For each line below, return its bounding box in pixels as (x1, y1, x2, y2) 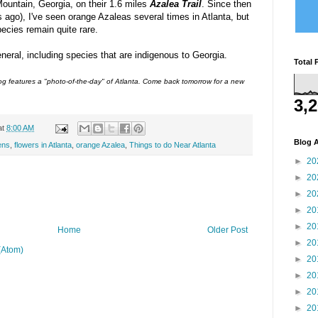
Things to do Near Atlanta (129, 141, 216, 150)
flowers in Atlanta (14, 141, 72, 150)
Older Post (207, 225, 248, 236)
